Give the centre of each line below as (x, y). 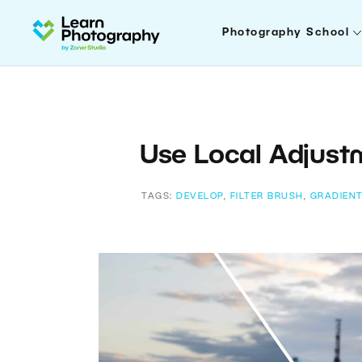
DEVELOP (200, 196)
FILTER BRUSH (267, 196)
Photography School (286, 33)
